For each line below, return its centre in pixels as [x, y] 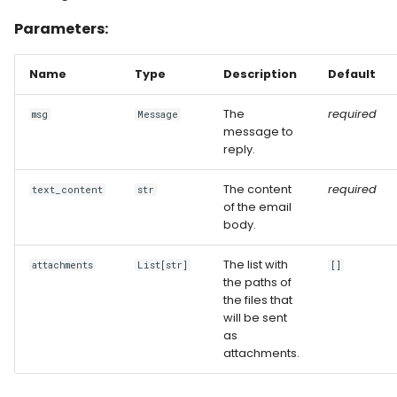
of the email [257, 207]
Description [260, 74]
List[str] [163, 265]
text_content [68, 190]
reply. [239, 149]
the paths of [257, 282]
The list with [256, 265]
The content [257, 189]
